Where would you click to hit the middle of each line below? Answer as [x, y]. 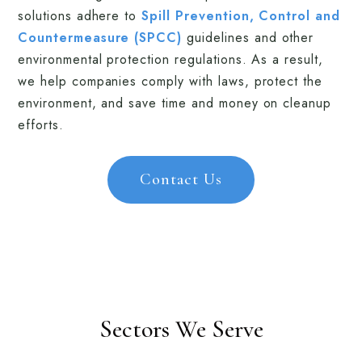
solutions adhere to [80, 16]
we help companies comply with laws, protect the [170, 81]
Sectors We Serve [181, 329]
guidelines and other [248, 38]
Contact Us [181, 179]
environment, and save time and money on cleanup [175, 103]
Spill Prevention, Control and [241, 16]
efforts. [41, 125]
